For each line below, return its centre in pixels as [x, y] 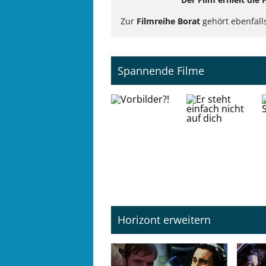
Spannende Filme [161, 71]
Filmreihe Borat [168, 21]
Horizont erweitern [164, 220]
